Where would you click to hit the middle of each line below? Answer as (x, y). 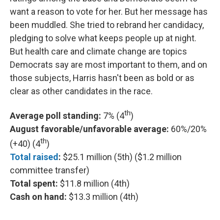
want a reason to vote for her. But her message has (109, 11)
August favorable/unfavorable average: (89, 129)
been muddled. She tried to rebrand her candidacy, (107, 25)
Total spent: (34, 183)
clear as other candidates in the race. (81, 91)
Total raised (34, 157)
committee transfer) (50, 170)
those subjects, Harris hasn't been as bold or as (102, 78)
